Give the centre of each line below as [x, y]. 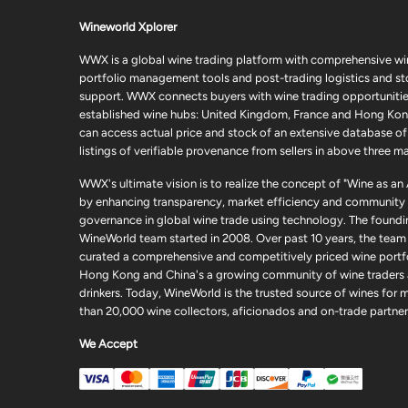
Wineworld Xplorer [128, 27]
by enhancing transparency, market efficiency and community [242, 202]
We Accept [108, 344]
